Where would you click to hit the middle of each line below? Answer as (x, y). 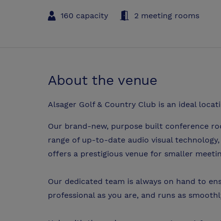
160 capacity (84, 15)
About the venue (103, 80)
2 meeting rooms (167, 15)
